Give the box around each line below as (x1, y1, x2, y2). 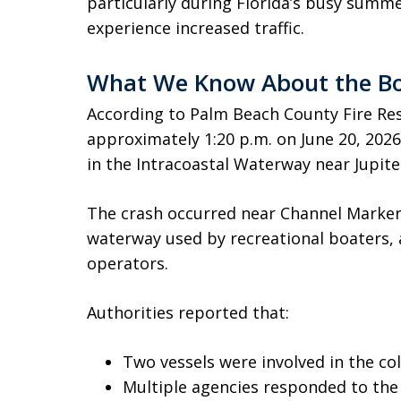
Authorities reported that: (87, 302, 289, 323)
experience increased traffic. (87, 17, 304, 38)
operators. (87, 252, 168, 274)
